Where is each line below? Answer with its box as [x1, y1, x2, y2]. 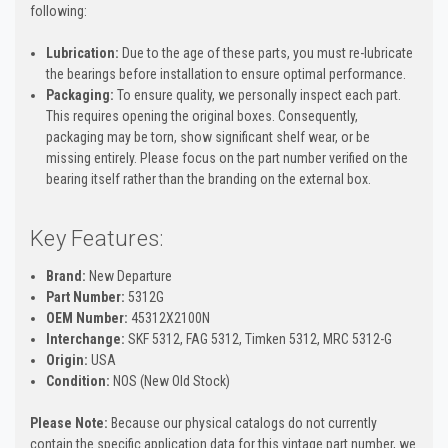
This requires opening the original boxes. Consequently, [46, 107, 359, 124]
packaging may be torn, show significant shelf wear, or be [46, 128, 371, 145]
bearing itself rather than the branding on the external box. [46, 170, 372, 187]
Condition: [46, 372, 111, 389]
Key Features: [30, 225, 164, 251]
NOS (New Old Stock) [110, 372, 231, 389]
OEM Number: [46, 309, 129, 326]
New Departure [86, 267, 173, 284]
